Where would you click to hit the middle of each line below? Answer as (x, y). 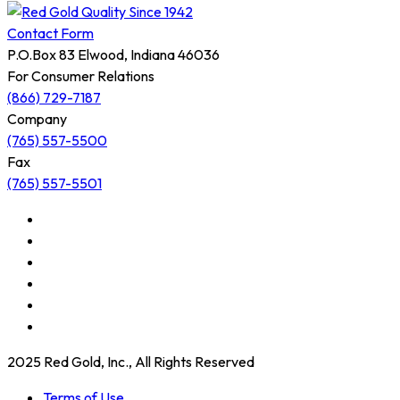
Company (37, 118)
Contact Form (50, 33)
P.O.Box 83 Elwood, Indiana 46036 (113, 54)
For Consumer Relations (81, 75)
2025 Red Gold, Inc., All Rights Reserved (131, 361)
